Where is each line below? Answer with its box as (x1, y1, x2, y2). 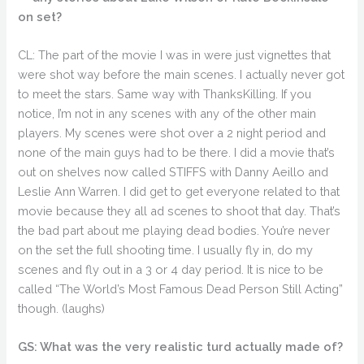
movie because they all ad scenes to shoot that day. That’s (18, 204, 341, 219)
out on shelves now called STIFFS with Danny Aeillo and (18, 165, 329, 180)
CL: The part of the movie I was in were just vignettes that (18, 48, 331, 63)
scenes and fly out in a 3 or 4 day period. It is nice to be (18, 262, 324, 277)
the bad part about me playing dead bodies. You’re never (18, 223, 331, 238)
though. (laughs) (18, 301, 106, 316)
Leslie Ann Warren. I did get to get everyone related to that (18, 184, 340, 199)
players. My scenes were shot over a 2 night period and (18, 126, 327, 141)
